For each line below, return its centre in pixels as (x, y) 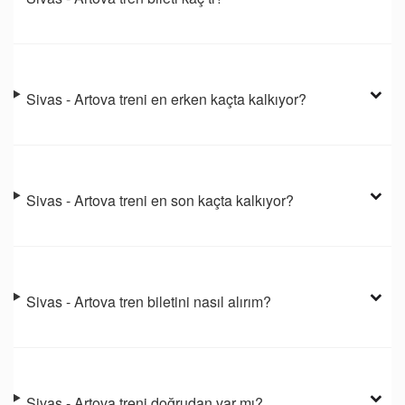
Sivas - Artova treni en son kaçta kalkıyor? (160, 200)
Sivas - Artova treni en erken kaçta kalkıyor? (167, 99)
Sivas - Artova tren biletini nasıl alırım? (149, 301)
